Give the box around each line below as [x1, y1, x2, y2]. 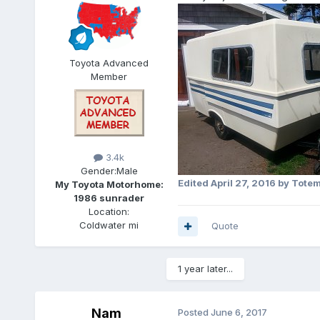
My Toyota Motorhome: [54, 179, 164, 191]
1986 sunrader [74, 192, 145, 204]
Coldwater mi [79, 219, 139, 231]
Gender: [80, 165, 116, 177]
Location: [89, 206, 130, 218]
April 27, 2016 [210, 177, 276, 189]
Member [91, 71, 128, 83]
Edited [177, 177, 211, 189]
